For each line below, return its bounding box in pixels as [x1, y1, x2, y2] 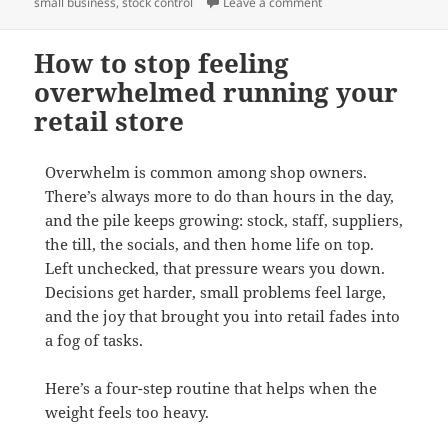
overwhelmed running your [34, 74, 399, 111]
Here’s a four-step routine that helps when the [44, 378, 377, 399]
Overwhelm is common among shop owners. [44, 162, 367, 183]
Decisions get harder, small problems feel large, [44, 282, 386, 303]
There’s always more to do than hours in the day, [44, 186, 394, 207]
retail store [34, 103, 185, 140]
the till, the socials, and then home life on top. [44, 234, 374, 255]
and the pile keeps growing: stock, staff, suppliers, [44, 210, 403, 231]
